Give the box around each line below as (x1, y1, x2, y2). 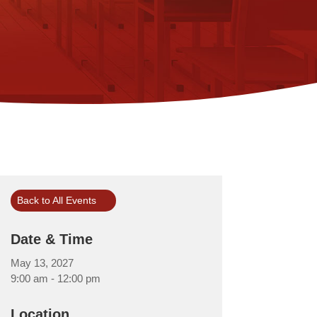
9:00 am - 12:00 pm (10, 272, 100, 285)
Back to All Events (17, 195, 97, 207)
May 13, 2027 (10, 257, 74, 270)
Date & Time (10, 231, 93, 248)
